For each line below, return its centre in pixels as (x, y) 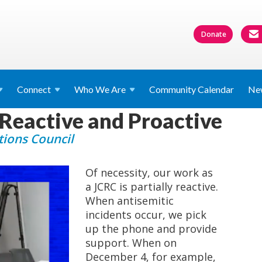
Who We (93, 89)
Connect (34, 89)
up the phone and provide (151, 229)
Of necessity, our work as (149, 173)
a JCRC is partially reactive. (151, 187)
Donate (214, 34)
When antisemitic (129, 201)
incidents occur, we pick (146, 215)
